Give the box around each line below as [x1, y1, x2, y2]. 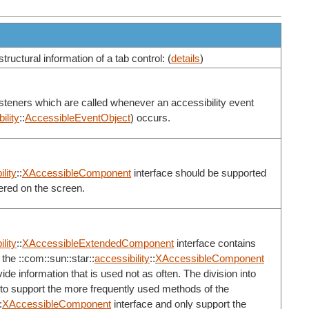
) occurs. [130, 112, 170, 123]
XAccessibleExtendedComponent [22, 237, 174, 249]
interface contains [174, 237, 256, 249]
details [171, 53, 200, 65]
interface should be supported [131, 167, 266, 179]
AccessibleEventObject [25, 112, 130, 123]
